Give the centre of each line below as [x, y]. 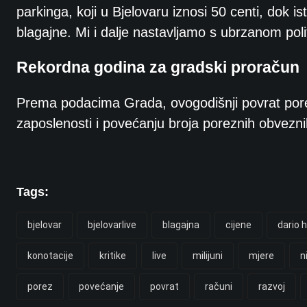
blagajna [181, 224]
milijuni [208, 255]
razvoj [272, 286]
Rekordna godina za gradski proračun [158, 67]
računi [219, 286]
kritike [113, 255]
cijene [238, 224]
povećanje [101, 286]
